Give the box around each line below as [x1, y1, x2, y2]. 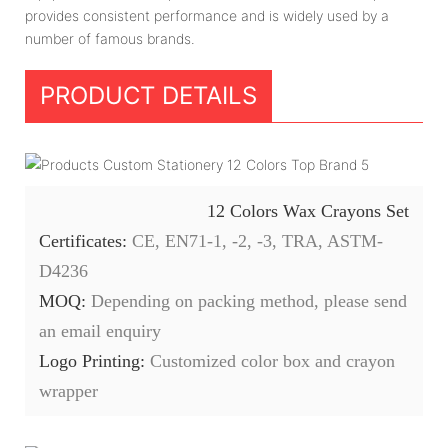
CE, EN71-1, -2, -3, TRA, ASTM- [132, 230, 383, 251]
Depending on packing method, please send [91, 290, 407, 311]
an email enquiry [39, 320, 161, 341]
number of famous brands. [25, 29, 195, 47]
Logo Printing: [39, 350, 150, 371]
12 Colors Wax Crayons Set [207, 200, 409, 221]
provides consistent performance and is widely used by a [25, 6, 389, 24]
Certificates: [39, 230, 132, 251]
